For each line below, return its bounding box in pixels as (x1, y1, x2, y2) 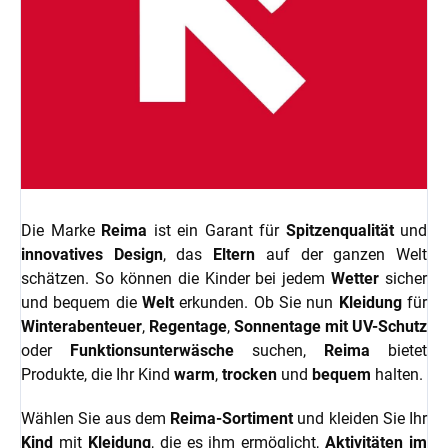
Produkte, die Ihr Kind (21, 365, 174, 385)
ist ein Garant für (147, 221, 286, 241)
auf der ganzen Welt (255, 245, 428, 265)
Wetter (331, 269, 380, 289)
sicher (379, 269, 427, 289)
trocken (222, 365, 277, 385)
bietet (370, 341, 427, 361)
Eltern (213, 245, 256, 265)
